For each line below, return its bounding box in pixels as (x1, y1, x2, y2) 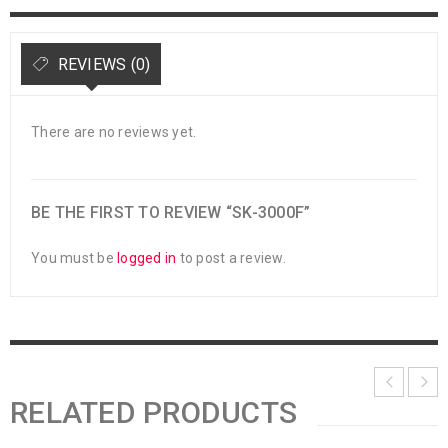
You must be (31, 250, 117, 267)
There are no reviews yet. (31, 124, 197, 141)
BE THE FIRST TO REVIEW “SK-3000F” (31, 203, 311, 223)
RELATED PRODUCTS (10, 395, 297, 431)
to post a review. (176, 250, 286, 267)
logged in (117, 250, 177, 267)
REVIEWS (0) (53, 55, 151, 75)
